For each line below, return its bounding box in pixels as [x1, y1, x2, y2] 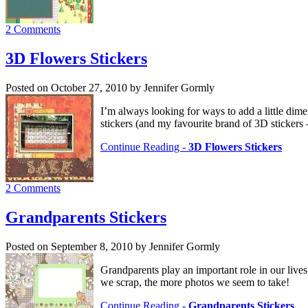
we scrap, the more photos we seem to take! [100, 276, 289, 289]
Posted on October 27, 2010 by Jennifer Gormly [5, 82, 214, 94]
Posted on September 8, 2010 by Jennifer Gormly [5, 241, 220, 253]
